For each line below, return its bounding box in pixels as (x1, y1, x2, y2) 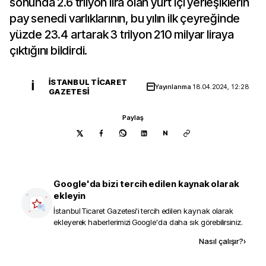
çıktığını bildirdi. (9, 43, 88, 58)
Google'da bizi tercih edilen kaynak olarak (53, 178, 240, 189)
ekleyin (53, 190, 85, 201)
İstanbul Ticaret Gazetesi (53, 206, 137, 216)
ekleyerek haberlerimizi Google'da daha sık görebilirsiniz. (53, 217, 243, 227)
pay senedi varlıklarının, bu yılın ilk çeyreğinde (9, 11, 240, 26)
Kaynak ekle (85, 236, 134, 246)
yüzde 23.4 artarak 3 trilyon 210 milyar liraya (9, 27, 234, 42)
